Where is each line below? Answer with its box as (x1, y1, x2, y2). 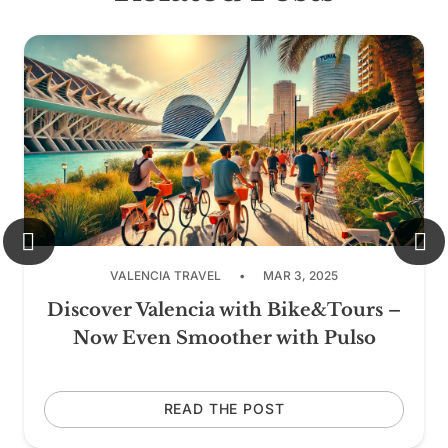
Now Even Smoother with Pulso (72, 326, 376, 349)
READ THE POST (163, 400, 285, 418)
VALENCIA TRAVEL (110, 267, 221, 283)
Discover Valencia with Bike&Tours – (47, 298, 401, 321)
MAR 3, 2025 (263, 267, 338, 283)
